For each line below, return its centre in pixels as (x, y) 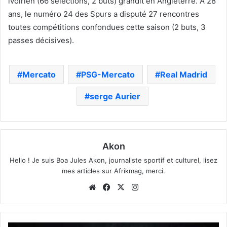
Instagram (158, 186)
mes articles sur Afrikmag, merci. (113, 171)
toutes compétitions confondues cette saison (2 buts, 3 (107, 27)
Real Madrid (184, 74)
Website (112, 186)
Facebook (129, 186)
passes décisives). (41, 40)
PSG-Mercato (108, 74)
